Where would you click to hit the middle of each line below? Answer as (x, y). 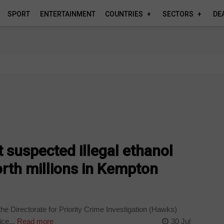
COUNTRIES (124, 14)
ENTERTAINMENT (67, 14)
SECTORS (178, 14)
